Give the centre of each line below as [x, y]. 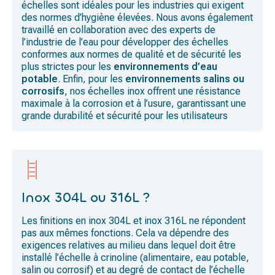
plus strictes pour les [66, 67]
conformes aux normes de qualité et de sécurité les [131, 54]
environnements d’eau [164, 67]
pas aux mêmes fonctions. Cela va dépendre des [125, 233]
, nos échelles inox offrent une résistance [153, 91]
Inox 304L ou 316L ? [86, 197]
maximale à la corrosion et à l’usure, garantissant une [134, 103]
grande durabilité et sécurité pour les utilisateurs [125, 116]
